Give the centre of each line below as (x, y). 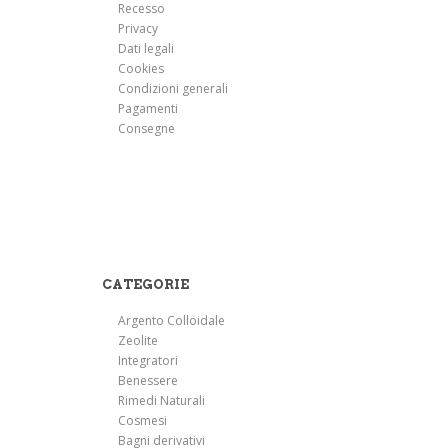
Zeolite (138, 340)
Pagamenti (148, 108)
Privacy (138, 28)
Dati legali (146, 48)
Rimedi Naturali (161, 400)
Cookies (141, 68)
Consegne (146, 128)
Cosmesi (142, 420)
